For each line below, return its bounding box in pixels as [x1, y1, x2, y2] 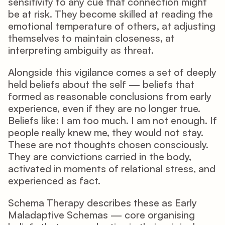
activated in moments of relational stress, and [8, 162, 215, 175]
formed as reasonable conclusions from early [8, 90, 211, 102]
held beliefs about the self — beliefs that [8, 78, 194, 90]
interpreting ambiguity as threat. [8, 44, 154, 56]
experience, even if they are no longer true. [8, 102, 200, 115]
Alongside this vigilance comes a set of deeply [8, 66, 216, 78]
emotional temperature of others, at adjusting [8, 20, 215, 32]
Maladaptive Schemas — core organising [8, 208, 195, 221]
